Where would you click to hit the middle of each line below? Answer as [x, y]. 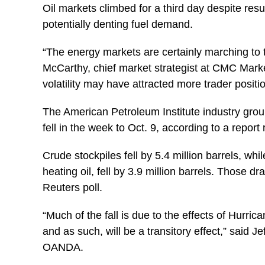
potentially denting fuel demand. [118, 24]
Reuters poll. [72, 188]
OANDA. [63, 247]
